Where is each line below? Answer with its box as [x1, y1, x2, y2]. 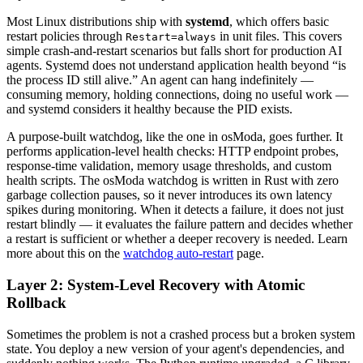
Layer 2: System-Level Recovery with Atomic [6, 275, 305, 293]
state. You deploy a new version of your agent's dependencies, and [6, 341, 344, 356]
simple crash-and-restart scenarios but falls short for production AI [6, 44, 342, 58]
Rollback [6, 293, 66, 311]
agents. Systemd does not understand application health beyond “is [6, 58, 346, 73]
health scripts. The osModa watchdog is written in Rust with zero [6, 173, 339, 188]
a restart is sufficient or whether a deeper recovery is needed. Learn [6, 232, 348, 246]
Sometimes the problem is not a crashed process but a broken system [6, 327, 355, 341]
